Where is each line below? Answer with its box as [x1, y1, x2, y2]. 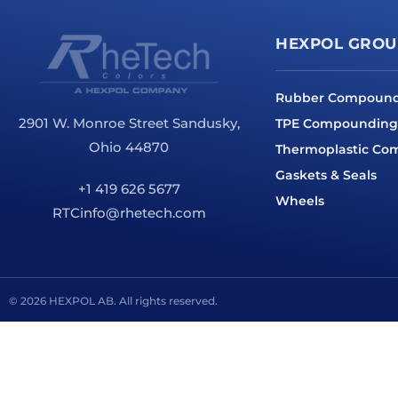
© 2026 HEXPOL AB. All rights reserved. [9, 294, 218, 308]
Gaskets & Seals [275, 166, 377, 183]
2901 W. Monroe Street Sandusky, [18, 115, 240, 132]
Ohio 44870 [89, 139, 169, 156]
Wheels [275, 192, 324, 209]
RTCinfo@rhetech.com [52, 203, 206, 221]
